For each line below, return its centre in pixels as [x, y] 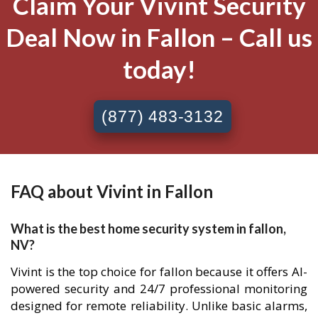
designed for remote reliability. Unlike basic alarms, [159, 305]
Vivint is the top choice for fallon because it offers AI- [159, 271]
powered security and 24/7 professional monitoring [159, 288]
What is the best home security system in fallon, [148, 228]
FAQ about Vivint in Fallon [112, 192]
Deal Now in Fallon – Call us [159, 37]
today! [159, 68]
